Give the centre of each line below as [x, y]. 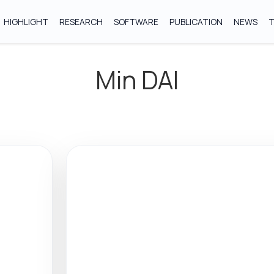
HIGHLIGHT [26, 21]
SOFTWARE [136, 21]
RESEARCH [81, 21]
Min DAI [137, 80]
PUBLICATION [196, 21]
